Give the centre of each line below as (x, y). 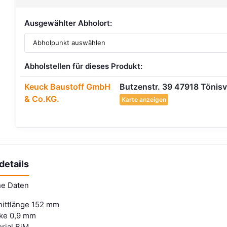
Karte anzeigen (144, 99)
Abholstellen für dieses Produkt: (84, 66)
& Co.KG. (42, 99)
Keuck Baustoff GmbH (68, 86)
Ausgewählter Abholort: (68, 23)
